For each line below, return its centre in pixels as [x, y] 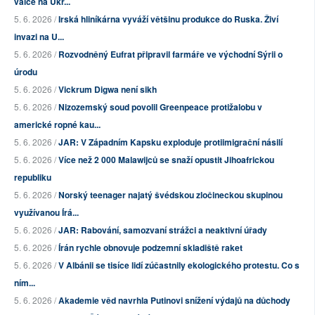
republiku [33, 178]
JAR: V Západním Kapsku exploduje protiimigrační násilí [171, 142]
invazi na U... [39, 37]
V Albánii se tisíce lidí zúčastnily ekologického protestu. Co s [179, 265]
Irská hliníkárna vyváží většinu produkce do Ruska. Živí [168, 19]
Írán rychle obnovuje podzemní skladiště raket [150, 248]
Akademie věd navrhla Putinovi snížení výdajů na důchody [174, 301]
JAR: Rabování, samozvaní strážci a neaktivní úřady [163, 230]
